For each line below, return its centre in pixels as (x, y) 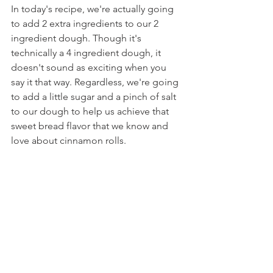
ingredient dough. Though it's (77, 38)
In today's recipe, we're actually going (94, 9)
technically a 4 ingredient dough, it (87, 53)
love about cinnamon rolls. (69, 140)
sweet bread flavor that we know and (91, 126)
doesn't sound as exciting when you (90, 67)
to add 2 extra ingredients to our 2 (86, 23)
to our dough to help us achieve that (91, 111)
